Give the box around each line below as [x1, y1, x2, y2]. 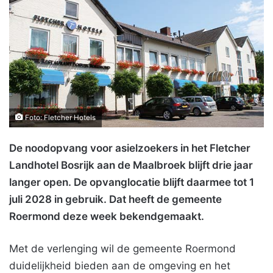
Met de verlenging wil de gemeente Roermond [9, 242, 236, 255]
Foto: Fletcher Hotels [23, 113, 96, 122]
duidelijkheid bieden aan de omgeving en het [9, 259, 230, 272]
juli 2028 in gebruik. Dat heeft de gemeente [9, 193, 222, 205]
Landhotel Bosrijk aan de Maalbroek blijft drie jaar [9, 158, 253, 171]
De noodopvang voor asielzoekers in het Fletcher [9, 141, 250, 154]
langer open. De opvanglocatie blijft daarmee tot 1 [9, 175, 254, 188]
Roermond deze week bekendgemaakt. [9, 210, 204, 222]
